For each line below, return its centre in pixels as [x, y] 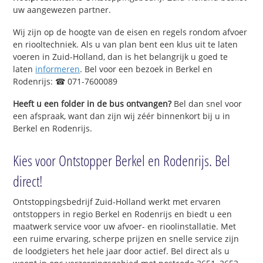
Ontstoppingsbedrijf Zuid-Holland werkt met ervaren [117, 201]
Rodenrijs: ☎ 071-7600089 [65, 81]
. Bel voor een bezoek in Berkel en [146, 69]
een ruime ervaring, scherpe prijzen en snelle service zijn [126, 238]
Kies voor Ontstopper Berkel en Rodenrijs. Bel [122, 160]
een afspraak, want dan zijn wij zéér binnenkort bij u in [122, 116]
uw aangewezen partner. [62, 10]
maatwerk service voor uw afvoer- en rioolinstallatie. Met [125, 226]
